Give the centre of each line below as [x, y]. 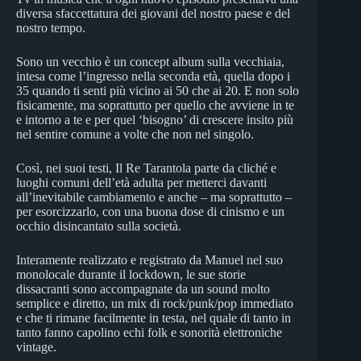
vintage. [36, 346]
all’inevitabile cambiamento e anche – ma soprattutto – [154, 197]
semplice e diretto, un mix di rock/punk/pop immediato [155, 303]
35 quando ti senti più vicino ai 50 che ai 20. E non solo [158, 90]
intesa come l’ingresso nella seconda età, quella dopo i [153, 76]
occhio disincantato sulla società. [99, 226]
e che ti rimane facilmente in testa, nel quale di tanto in [154, 317]
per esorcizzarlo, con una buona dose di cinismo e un [150, 211]
